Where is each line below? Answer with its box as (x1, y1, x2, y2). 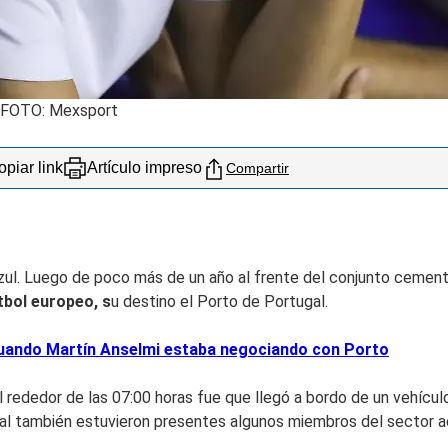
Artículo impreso (87, 158, 202, 176)
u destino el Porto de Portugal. (111, 291, 328, 311)
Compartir (226, 159, 289, 176)
